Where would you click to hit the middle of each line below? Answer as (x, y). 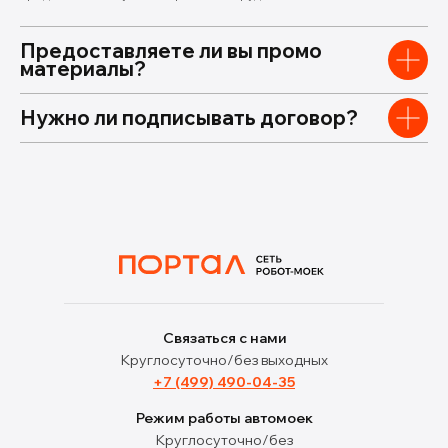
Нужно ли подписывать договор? (189, 117)
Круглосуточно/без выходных (224, 360)
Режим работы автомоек (224, 418)
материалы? (83, 68)
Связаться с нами (224, 338)
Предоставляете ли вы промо (171, 50)
